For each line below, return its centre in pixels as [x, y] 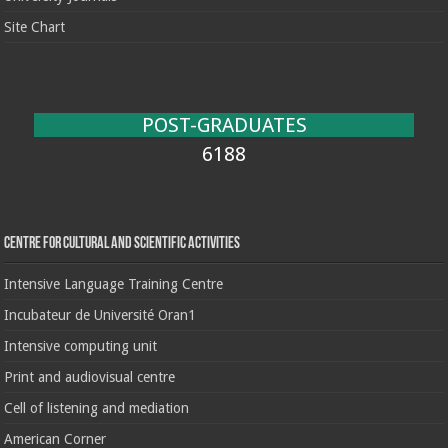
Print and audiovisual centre [90, 377]
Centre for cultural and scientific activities [122, 244]
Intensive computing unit [81, 346]
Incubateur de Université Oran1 [100, 315]
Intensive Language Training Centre [114, 284]
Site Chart [35, 27]
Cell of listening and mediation [97, 408]
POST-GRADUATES [224, 125]
